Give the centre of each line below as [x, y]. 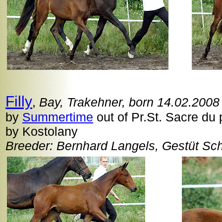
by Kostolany [42, 131]
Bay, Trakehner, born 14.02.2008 [129, 102]
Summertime [58, 117]
